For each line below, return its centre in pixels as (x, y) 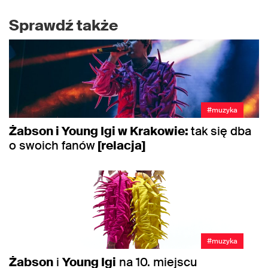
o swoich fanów (52, 146)
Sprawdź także (64, 26)
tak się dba (221, 131)
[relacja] (120, 146)
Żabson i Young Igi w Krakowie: (100, 131)
